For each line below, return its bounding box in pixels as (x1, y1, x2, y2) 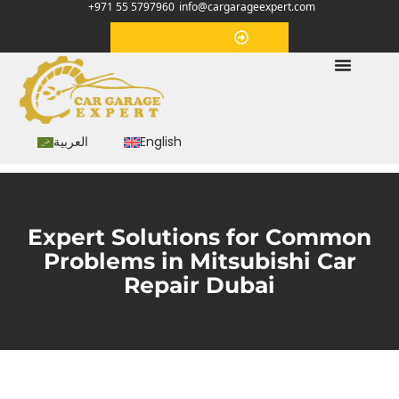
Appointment (151, 28, 234, 46)
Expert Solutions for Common (28, 223, 371, 250)
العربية (53, 133, 89, 151)
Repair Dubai (124, 271, 275, 298)
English (140, 133, 183, 151)
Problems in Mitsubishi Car (43, 247, 356, 274)
